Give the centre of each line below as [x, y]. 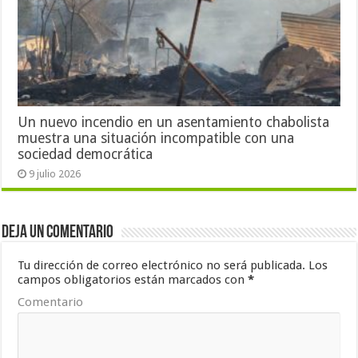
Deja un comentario [58, 233]
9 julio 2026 [55, 173]
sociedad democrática [86, 154]
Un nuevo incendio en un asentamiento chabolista [174, 122]
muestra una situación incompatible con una [156, 138]
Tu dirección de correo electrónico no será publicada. [162, 265]
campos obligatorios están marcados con [133, 279]
